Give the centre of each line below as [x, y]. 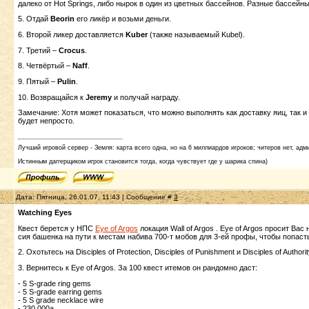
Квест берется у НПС [57, 228]
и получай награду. [146, 97]
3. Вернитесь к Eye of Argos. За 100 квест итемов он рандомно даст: [138, 267]
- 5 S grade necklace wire [61, 300]
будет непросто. [46, 121]
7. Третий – [38, 50]
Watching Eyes [45, 212]
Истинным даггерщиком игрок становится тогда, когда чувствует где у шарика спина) [143, 161]
